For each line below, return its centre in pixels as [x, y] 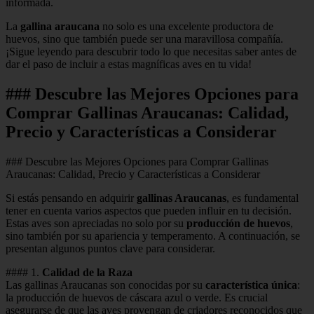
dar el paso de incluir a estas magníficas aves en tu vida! [129, 64]
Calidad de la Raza [87, 272]
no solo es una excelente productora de [186, 26]
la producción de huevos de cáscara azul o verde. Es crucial [137, 297]
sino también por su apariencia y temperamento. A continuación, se [153, 235]
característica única [251, 285]
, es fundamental [262, 198]
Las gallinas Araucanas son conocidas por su [105, 285]
